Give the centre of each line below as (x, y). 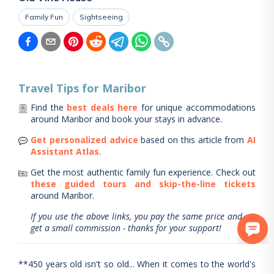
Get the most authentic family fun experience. (122, 172)
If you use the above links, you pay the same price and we (143, 216)
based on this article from (193, 140)
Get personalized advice (84, 140)
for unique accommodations (198, 107)
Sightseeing (101, 17)
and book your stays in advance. (157, 119)
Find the (47, 107)
